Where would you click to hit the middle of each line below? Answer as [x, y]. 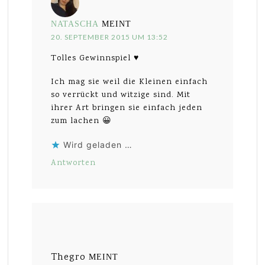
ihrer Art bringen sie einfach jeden [127, 109]
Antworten [74, 164]
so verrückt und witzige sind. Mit [121, 96]
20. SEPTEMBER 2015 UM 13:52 [110, 37]
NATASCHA [75, 24]
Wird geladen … [98, 145]
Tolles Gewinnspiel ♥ [95, 59]
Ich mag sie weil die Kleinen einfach [130, 83]
